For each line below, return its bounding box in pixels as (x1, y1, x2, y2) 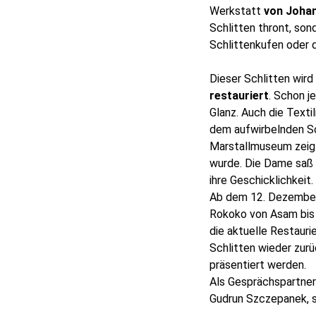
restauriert (209, 88, 269, 102)
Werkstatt (209, 4, 264, 18)
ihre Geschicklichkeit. (209, 173, 313, 187)
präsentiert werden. (209, 257, 306, 272)
